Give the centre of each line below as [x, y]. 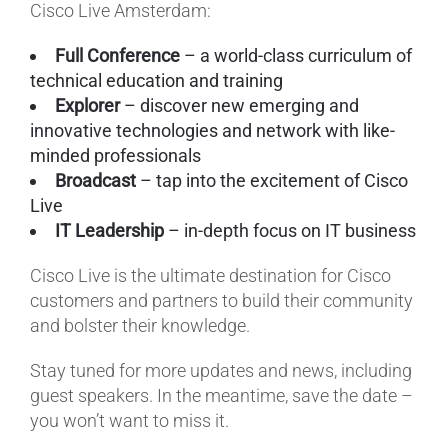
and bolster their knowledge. [140, 325]
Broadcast [95, 180]
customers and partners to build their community [221, 300]
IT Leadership [109, 230]
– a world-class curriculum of [296, 55]
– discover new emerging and [239, 105]
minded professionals [115, 155]
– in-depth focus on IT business [290, 230]
